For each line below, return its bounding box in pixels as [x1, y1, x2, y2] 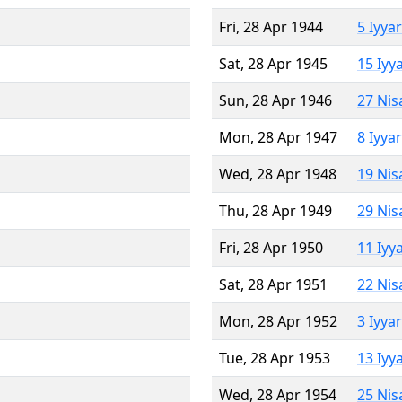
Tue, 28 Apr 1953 [219, 347, 330, 368]
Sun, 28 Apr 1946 [219, 90, 332, 110]
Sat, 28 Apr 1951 [219, 274, 328, 294]
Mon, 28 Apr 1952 [219, 310, 337, 331]
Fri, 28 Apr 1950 [219, 237, 323, 258]
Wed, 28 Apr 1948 [219, 163, 336, 184]
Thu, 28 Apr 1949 [219, 200, 332, 221]
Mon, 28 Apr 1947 [219, 127, 337, 147]
